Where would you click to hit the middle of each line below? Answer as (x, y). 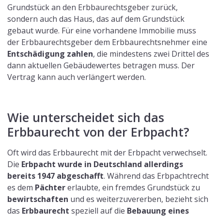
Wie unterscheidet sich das (86, 117)
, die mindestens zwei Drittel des (151, 54)
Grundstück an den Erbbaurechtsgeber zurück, (93, 8)
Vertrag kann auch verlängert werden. (102, 77)
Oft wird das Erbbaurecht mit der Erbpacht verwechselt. (107, 153)
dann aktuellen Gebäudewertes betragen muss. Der (101, 66)
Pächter (50, 188)
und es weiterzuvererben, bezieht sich (138, 199)
